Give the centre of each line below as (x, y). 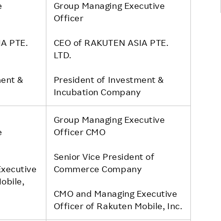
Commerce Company (98, 168)
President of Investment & (109, 79)
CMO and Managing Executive (115, 193)
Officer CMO (80, 131)
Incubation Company (97, 92)
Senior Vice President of (104, 156)
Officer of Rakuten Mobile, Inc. (118, 205)
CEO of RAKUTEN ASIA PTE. (111, 42)
